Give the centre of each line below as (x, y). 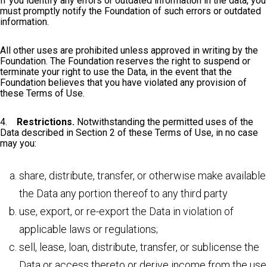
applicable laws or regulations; (89, 229)
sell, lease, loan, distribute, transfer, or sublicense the (139, 247)
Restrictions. (44, 122)
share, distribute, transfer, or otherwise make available (142, 176)
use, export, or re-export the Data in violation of (126, 211)
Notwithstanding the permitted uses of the (164, 122)
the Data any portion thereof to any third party (125, 193)
